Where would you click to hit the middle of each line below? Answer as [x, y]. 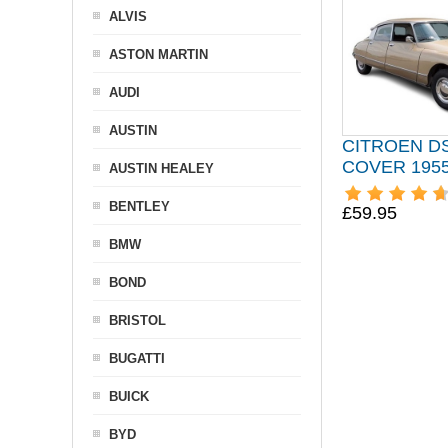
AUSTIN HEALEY [161, 168]
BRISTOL [137, 320]
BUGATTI [137, 358]
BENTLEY [139, 206]
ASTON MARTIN [158, 54]
